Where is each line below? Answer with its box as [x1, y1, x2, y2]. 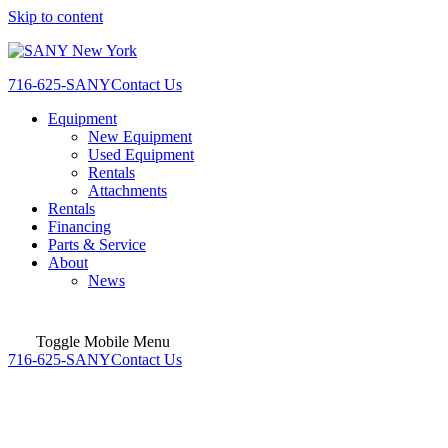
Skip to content [8, 8, 103, 25]
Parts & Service [48, 236, 146, 253]
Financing [48, 218, 111, 235]
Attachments [88, 182, 167, 199]
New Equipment [88, 128, 192, 145]
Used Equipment [88, 146, 194, 163]
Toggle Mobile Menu [36, 333, 170, 351]
